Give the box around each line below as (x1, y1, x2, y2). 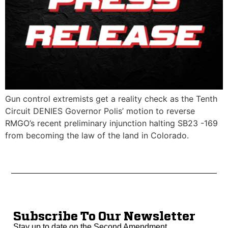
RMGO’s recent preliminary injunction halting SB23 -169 (5, 118, 218, 129)
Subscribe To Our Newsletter (13, 210, 195, 223)
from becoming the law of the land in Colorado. (5, 130, 189, 141)
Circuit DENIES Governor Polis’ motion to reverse (5, 106, 195, 117)
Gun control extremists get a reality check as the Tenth (5, 94, 217, 104)
